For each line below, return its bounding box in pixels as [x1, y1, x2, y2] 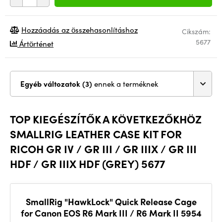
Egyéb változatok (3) [82, 78, 94, 89]
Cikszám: [182, 26, 211, 36]
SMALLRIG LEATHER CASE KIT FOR [10, 126, 182, 142]
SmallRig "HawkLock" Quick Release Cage [25, 195, 197, 208]
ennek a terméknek [94, 78, 158, 89]
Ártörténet [17, 38, 54, 49]
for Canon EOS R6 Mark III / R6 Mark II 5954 [20, 207, 202, 219]
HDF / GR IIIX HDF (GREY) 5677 [10, 156, 165, 171]
